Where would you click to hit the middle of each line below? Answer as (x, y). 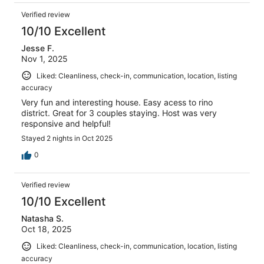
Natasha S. (42, 219)
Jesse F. (38, 48)
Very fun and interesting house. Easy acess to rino (117, 103)
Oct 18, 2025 (47, 229)
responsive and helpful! (66, 124)
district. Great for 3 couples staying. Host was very (119, 113)
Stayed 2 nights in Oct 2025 (67, 138)
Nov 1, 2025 (44, 58)
